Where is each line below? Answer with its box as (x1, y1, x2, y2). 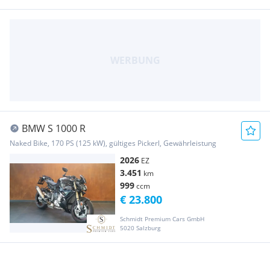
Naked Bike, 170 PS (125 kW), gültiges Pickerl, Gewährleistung (10, 137, 216, 148)
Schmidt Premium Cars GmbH (120, 214, 204, 223)
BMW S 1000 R (22, 121, 86, 135)
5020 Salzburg (120, 223, 160, 232)
